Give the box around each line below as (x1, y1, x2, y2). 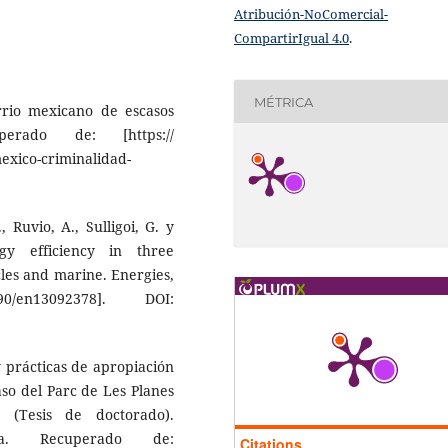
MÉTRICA (254, 93, 314, 110)
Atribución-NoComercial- (234, 5, 388, 24)
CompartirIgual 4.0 (234, 29, 349, 48)
